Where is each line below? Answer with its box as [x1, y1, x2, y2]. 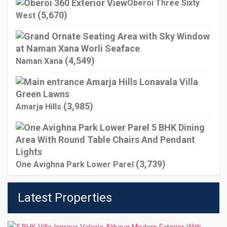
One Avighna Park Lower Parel [16, 159, 134, 169]
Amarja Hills [16, 101, 61, 111]
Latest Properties [18, 190, 112, 205]
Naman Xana [16, 56, 63, 66]
